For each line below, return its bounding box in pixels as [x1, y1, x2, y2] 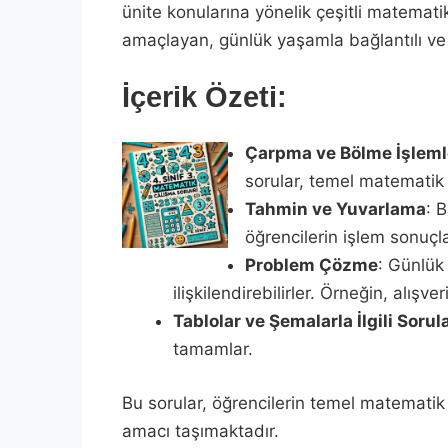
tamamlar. [173, 339, 253, 360]
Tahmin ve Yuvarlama [245, 199, 426, 220]
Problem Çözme [245, 255, 378, 276]
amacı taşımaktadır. [122, 420, 279, 441]
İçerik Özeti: [122, 80, 287, 113]
